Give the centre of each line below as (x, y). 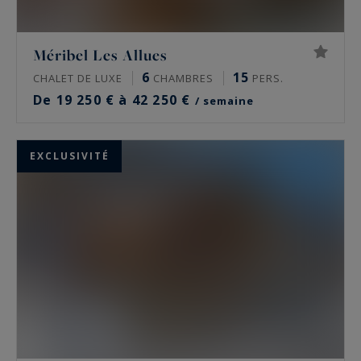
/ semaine (224, 101)
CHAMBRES (182, 79)
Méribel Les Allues (100, 55)
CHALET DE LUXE (78, 79)
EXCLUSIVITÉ (69, 156)
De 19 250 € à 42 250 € (114, 100)
